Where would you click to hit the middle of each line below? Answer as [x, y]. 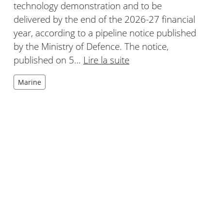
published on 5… [48, 60]
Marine [30, 82]
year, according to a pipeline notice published [105, 33]
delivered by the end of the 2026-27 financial [104, 19]
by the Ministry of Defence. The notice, [91, 46]
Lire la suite [106, 60]
